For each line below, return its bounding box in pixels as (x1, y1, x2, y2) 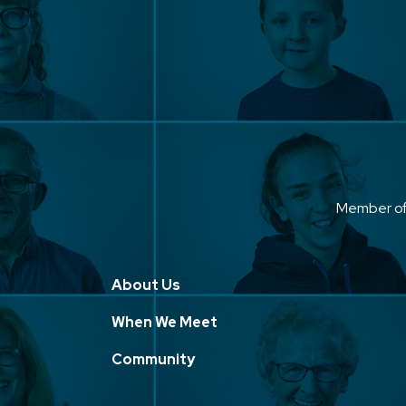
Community (111, 349, 195, 369)
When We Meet (111, 312, 217, 332)
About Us (111, 275, 180, 295)
